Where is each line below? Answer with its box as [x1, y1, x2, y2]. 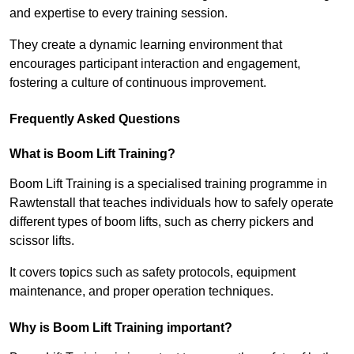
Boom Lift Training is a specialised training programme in [9, 177, 327, 191]
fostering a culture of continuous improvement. [9, 76, 266, 90]
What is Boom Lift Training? [9, 147, 175, 161]
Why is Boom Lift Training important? [9, 321, 232, 335]
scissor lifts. [9, 234, 74, 248]
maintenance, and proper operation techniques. [9, 284, 273, 299]
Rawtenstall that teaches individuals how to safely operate [9, 196, 333, 210]
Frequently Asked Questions [9, 112, 180, 126]
